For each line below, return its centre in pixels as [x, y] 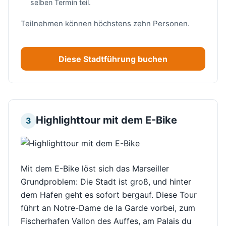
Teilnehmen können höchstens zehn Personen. [105, 23]
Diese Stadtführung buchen [113, 59]
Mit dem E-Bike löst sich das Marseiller [95, 169]
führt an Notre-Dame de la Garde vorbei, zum [108, 208]
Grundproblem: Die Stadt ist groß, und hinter [106, 182]
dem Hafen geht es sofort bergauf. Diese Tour [109, 195]
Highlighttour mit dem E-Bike [107, 120]
